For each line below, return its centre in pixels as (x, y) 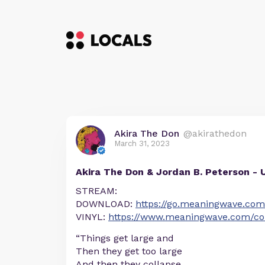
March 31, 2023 (142, 143)
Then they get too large (129, 251)
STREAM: (96, 191)
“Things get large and (125, 238)
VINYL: (92, 217)
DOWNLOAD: (106, 204)
